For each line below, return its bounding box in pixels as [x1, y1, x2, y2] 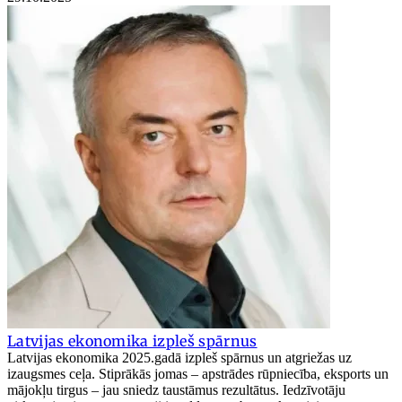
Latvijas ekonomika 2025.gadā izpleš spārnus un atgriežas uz [7, 349, 352, 365]
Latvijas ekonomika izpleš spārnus [7, 331, 258, 350]
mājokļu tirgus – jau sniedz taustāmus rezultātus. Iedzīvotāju [7, 381, 345, 398]
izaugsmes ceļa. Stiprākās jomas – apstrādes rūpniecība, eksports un [7, 365, 389, 381]
